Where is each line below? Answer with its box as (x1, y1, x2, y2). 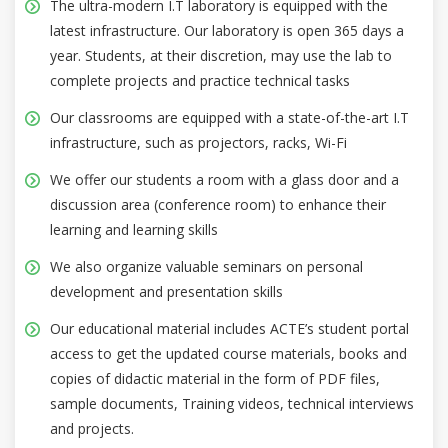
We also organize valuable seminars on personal (50, 256, 363, 276)
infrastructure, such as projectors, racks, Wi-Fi (50, 132, 347, 152)
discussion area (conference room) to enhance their (50, 194, 386, 214)
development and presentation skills (50, 281, 283, 301)
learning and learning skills (50, 219, 218, 239)
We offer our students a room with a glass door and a (50, 169, 399, 189)
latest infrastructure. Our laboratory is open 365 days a (50, 20, 404, 40)
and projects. (50, 418, 134, 438)
